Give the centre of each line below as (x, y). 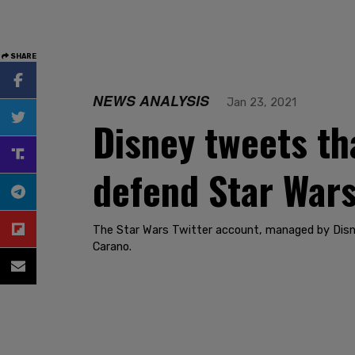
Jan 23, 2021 (261, 103)
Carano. (112, 247)
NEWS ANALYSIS (151, 100)
